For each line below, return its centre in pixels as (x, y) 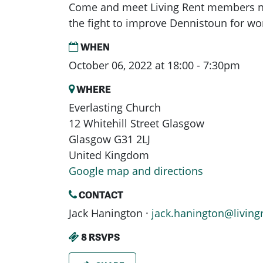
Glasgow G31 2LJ (109, 139)
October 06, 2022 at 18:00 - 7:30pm (154, 65)
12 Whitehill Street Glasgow (136, 124)
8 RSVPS (100, 237)
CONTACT (100, 195)
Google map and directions (136, 171)
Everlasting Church (115, 108)
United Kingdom (109, 155)
